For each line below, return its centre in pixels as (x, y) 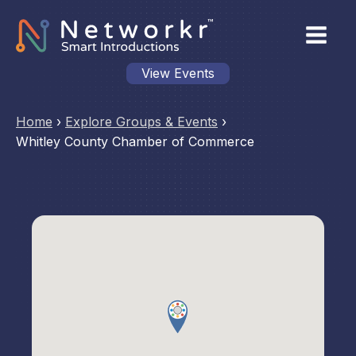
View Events (178, 73)
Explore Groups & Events (141, 122)
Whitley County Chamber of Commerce (135, 141)
